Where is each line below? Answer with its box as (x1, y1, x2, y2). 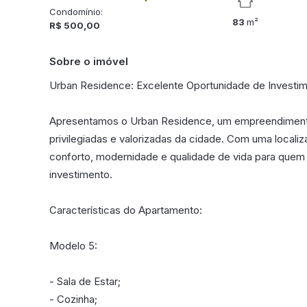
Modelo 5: (49, 239, 97, 252)
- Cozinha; (49, 293, 97, 306)
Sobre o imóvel (49, 55, 128, 68)
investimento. (49, 168, 112, 181)
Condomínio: (49, 6, 103, 17)
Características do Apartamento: (49, 204, 202, 217)
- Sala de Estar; (49, 275, 121, 288)
